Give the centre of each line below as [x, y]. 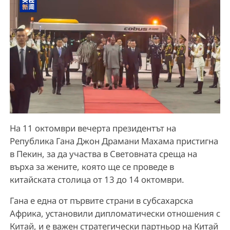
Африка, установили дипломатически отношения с [115, 214]
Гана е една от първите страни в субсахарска [101, 201]
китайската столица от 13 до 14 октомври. [97, 180]
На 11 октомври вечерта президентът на [93, 128]
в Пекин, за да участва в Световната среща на [103, 154]
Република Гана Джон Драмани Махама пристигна [114, 141]
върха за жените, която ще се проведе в [92, 167]
